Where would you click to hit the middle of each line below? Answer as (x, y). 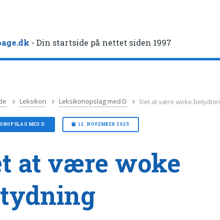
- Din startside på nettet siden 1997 (101, 43)
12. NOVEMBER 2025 (104, 124)
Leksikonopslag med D (93, 101)
